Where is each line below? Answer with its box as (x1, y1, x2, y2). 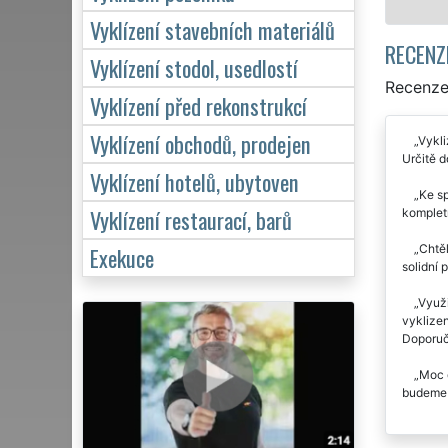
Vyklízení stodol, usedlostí (90, 50, 298, 84)
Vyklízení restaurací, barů (90, 202, 292, 236)
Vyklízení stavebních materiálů (90, 12, 335, 46)
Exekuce (90, 240, 154, 274)
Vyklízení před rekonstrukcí (90, 88, 307, 122)
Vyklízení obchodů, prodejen (90, 126, 311, 160)
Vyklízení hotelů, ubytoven (90, 164, 299, 198)
